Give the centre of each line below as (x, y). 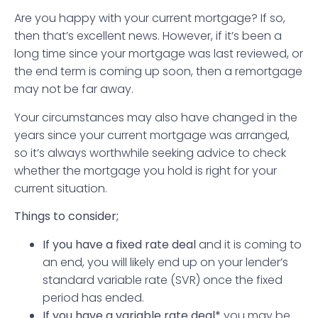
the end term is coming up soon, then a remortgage (158, 72)
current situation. (61, 188)
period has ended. (93, 297)
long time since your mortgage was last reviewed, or (159, 54)
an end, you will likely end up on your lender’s (165, 262)
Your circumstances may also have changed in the (156, 117)
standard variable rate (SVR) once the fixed (163, 280)
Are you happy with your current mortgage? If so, (150, 18)
